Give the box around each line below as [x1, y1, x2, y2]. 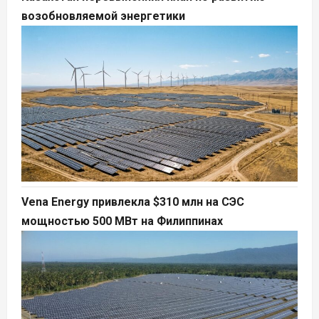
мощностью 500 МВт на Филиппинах [21, 214, 223, 228]
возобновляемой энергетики [21, 9, 185, 23]
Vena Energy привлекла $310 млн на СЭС [21, 194, 244, 209]
